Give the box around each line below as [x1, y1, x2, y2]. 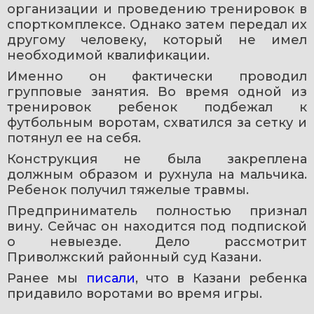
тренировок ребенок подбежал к [7, 99, 307, 115]
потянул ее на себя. [7, 130, 141, 146]
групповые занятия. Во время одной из [7, 83, 307, 100]
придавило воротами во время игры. [7, 285, 262, 301]
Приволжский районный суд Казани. [7, 249, 261, 265]
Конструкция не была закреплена [7, 151, 307, 167]
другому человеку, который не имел [7, 32, 307, 48]
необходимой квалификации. [7, 47, 210, 63]
